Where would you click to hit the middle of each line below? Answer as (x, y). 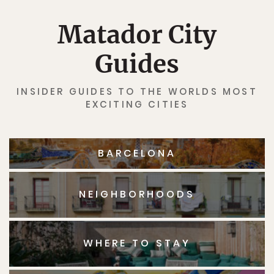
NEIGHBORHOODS (137, 194)
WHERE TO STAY (137, 243)
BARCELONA (137, 153)
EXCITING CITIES (137, 104)
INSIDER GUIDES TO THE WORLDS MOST (137, 91)
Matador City (137, 35)
